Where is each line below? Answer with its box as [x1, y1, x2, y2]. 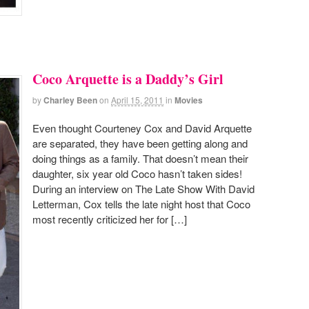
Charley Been [43, 93, 97, 106]
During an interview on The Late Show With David [32, 181, 255, 197]
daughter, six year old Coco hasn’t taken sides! [32, 166, 242, 181]
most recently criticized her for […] [32, 212, 187, 227]
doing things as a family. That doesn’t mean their [32, 151, 248, 166]
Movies [175, 93, 203, 106]
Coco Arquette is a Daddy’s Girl [32, 68, 223, 89]
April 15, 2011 [111, 93, 163, 106]
